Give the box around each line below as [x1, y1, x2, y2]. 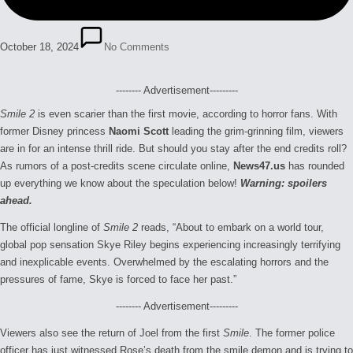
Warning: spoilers [240, 176, 327, 189]
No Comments [104, 40, 169, 53]
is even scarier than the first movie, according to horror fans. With [35, 107, 337, 120]
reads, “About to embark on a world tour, [138, 221, 324, 233]
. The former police [249, 326, 335, 339]
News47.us [233, 159, 285, 172]
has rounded [285, 159, 344, 172]
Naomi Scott [109, 124, 169, 137]
